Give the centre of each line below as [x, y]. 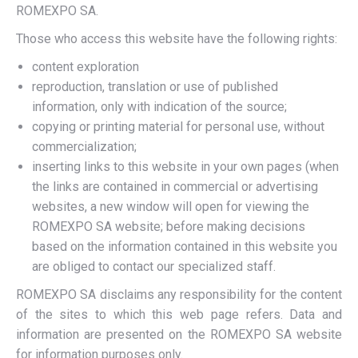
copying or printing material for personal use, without [178, 126]
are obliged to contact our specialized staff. [154, 266]
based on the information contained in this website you [185, 246]
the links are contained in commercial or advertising [175, 186]
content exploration [86, 66]
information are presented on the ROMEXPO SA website [179, 334]
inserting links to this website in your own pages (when [185, 166]
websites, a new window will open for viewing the [171, 206]
